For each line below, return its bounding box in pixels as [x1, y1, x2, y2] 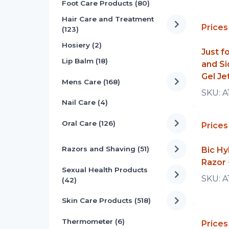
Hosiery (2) [62, 41, 102, 50]
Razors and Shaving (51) [62, 145, 149, 153]
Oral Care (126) [62, 119, 116, 127]
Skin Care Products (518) [62, 196, 151, 205]
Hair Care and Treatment [62, 15, 154, 24]
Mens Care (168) [62, 77, 120, 86]
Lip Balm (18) [62, 57, 108, 65]
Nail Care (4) [62, 98, 108, 107]
